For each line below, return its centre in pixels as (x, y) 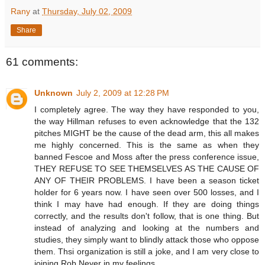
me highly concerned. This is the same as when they (147, 145)
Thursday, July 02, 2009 (87, 12)
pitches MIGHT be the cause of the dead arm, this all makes (147, 133)
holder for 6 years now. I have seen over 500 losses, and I (147, 192)
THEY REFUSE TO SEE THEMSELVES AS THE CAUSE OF (147, 168)
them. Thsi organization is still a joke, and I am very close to (147, 251)
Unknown (54, 93)
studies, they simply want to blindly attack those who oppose (147, 239)
